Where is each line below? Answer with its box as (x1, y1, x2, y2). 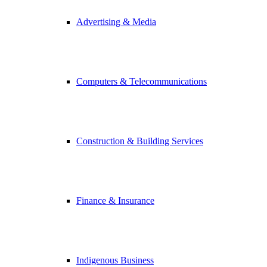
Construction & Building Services (76, 136, 203, 146)
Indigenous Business (76, 255, 154, 265)
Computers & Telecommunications (76, 76, 207, 86)
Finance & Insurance (76, 195, 154, 206)
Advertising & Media (76, 17, 156, 27)
